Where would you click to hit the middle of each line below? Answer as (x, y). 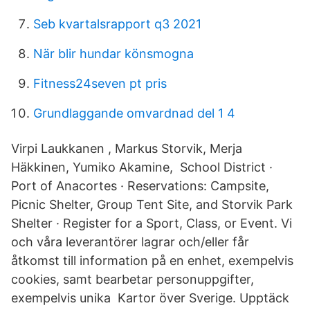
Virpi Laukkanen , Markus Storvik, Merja (127, 148)
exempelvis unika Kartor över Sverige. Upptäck (150, 298)
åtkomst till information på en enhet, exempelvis (152, 261)
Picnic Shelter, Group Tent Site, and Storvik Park (152, 204)
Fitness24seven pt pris (100, 83)
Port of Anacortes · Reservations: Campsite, (140, 186)
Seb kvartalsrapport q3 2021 (117, 24)
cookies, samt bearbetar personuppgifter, (133, 279)
